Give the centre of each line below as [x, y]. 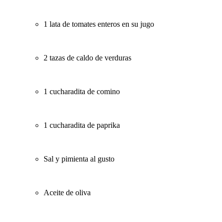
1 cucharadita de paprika [82, 125]
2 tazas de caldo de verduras [87, 57]
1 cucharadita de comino [82, 91]
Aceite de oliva [67, 192]
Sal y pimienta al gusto [79, 159]
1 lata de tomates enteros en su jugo [99, 24]
